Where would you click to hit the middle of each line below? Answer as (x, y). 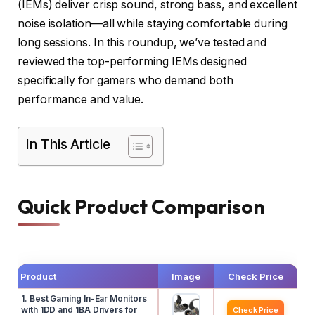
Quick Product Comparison (142, 207)
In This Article (68, 144)
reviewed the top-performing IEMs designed (132, 62)
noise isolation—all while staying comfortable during (153, 24)
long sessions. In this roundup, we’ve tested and (142, 43)
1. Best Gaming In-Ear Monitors (84, 298)
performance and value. (81, 100)
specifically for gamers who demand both (126, 81)
